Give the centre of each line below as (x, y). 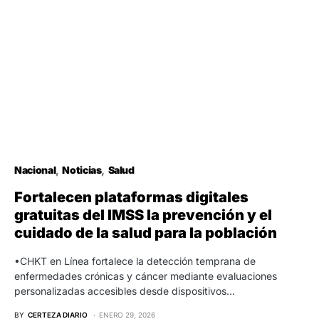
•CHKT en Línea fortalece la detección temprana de (135, 261)
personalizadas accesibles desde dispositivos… (125, 291)
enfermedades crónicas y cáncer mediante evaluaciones (146, 276)
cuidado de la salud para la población (146, 232)
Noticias (82, 169)
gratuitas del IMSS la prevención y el (143, 215)
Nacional (35, 169)
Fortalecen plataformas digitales (131, 197)
